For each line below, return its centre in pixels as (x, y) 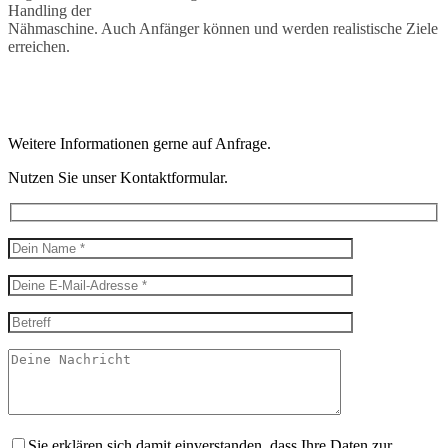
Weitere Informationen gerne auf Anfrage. (139, 143)
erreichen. (39, 46)
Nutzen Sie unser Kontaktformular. (118, 177)
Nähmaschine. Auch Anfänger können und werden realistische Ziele (223, 28)
